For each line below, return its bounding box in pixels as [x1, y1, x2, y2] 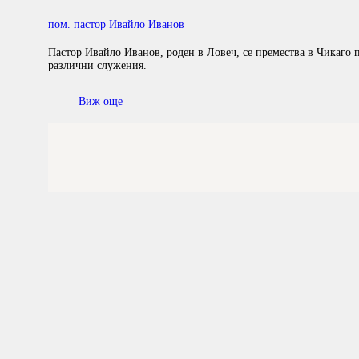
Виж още [78, 95, 123, 108]
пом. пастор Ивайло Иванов [48, 18, 184, 31]
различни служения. [48, 58, 147, 71]
